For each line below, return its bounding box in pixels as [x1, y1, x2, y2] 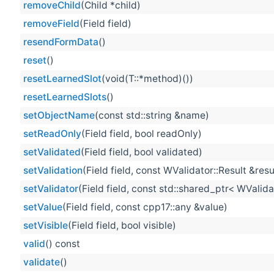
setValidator [23, 183, 78, 195]
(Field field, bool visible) [68, 220, 176, 232]
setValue [23, 201, 62, 213]
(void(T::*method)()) [102, 73, 193, 85]
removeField [23, 18, 80, 30]
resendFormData [23, 36, 98, 48]
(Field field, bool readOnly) [81, 128, 202, 140]
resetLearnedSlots [23, 91, 106, 103]
